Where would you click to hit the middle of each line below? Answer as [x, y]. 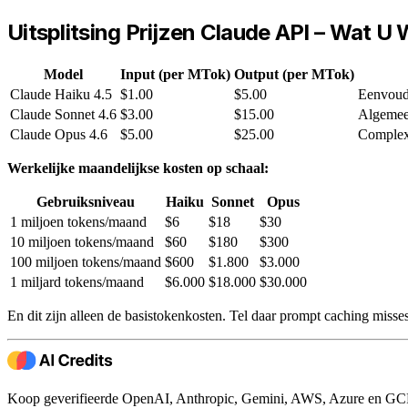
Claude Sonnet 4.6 [63, 114]
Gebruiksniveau [86, 201]
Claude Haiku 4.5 [61, 94]
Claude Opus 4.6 [59, 134]
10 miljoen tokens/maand [82, 241]
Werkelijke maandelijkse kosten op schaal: [138, 168]
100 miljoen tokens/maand [86, 261]
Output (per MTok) [294, 74]
